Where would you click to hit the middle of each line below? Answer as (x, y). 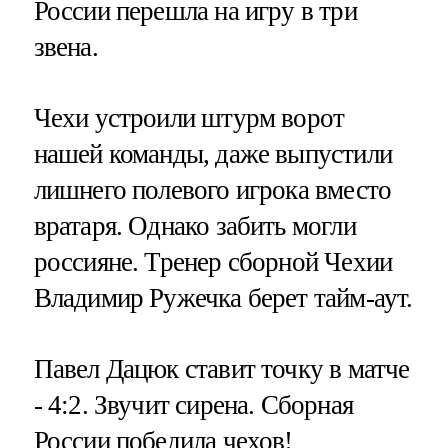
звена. (65, 46)
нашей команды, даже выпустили (212, 153)
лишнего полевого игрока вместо (212, 189)
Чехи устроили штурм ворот (189, 117)
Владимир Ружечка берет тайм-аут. (223, 297)
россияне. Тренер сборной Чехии (213, 261)
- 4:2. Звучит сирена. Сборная (193, 404)
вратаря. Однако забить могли (194, 225)
